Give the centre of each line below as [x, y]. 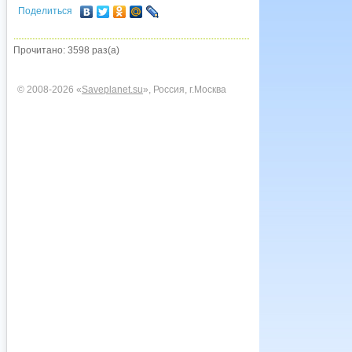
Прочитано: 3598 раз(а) [66, 50]
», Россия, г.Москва [185, 90]
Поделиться [45, 11]
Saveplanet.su [112, 90]
